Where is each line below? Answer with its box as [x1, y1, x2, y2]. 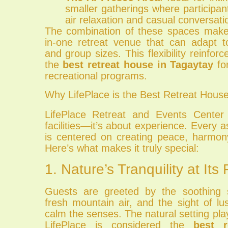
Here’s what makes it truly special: [44, 142, 199, 154]
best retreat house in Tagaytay [63, 59, 214, 70]
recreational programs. [44, 70, 147, 81]
